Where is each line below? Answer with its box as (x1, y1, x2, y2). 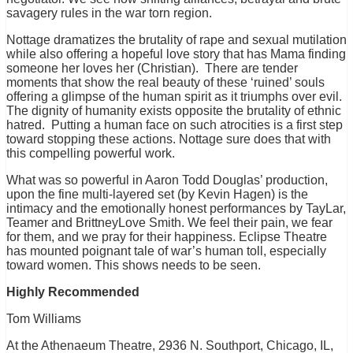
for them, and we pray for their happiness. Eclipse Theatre (6, 230, 327, 244)
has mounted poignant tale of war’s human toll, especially (6, 244, 326, 258)
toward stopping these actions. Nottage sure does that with (6, 132, 331, 147)
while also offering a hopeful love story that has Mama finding (6, 47, 346, 61)
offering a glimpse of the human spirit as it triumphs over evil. (6, 90, 342, 104)
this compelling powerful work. (6, 147, 175, 161)
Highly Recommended (6, 285, 139, 299)
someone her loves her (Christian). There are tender (6, 61, 298, 76)
